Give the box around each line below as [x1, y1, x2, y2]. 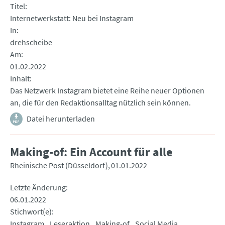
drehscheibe [10, 37, 52, 48]
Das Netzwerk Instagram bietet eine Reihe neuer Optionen [10, 85, 204, 96]
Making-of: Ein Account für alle [10, 144, 172, 160]
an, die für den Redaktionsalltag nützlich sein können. [10, 97, 191, 108]
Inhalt [10, 73, 30, 84]
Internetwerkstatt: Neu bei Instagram [10, 13, 134, 24]
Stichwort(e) [10, 206, 52, 217]
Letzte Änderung [10, 182, 66, 193]
